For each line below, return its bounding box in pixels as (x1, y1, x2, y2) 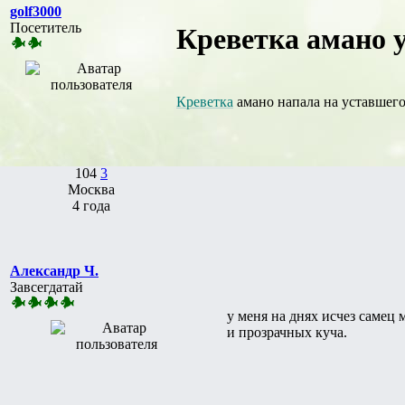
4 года (72, 197, 110, 213)
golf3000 (10, 3, 61, 19)
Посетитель (10, 19, 81, 35)
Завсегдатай (10, 278, 83, 295)
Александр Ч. (10, 262, 99, 278)
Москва (68, 181, 115, 197)
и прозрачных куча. (227, 324, 347, 340)
